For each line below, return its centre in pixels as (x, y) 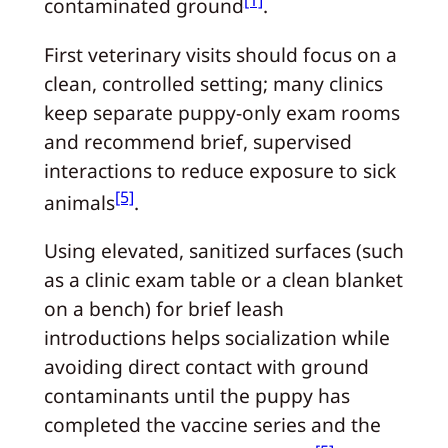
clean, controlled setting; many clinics (213, 83)
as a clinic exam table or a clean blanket (223, 280)
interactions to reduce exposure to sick (219, 170)
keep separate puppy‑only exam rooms (221, 112)
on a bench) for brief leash (163, 309)
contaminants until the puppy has (196, 396)
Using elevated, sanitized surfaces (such (223, 251)
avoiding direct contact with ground (206, 367)
